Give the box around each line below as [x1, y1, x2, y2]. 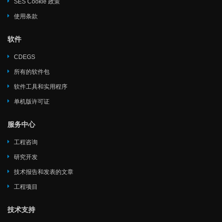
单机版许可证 [14, 98, 50, 105]
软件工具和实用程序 [14, 83, 67, 90]
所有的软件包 [14, 68, 50, 75]
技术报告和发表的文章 [14, 168, 73, 175]
